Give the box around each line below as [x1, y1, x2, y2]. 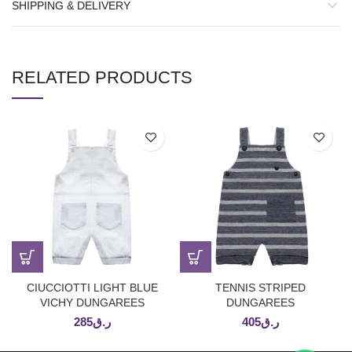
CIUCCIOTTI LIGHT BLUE [26, 281, 158, 295]
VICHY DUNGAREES [39, 296, 145, 310]
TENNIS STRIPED [214, 281, 306, 295]
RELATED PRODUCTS [12, 68, 192, 88]
